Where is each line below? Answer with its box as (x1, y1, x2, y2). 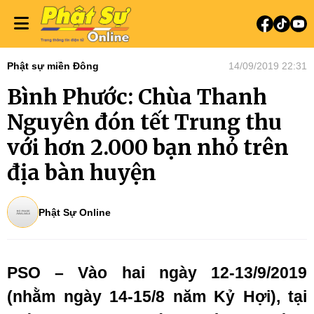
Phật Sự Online (39, 206, 111, 218)
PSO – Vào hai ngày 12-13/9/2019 (7, 264, 307, 282)
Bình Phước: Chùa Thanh (7, 83, 267, 110)
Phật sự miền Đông (7, 60, 99, 71)
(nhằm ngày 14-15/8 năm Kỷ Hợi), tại (7, 287, 307, 306)
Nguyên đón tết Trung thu (7, 109, 282, 135)
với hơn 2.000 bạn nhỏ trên (7, 134, 289, 161)
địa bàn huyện (7, 159, 156, 186)
